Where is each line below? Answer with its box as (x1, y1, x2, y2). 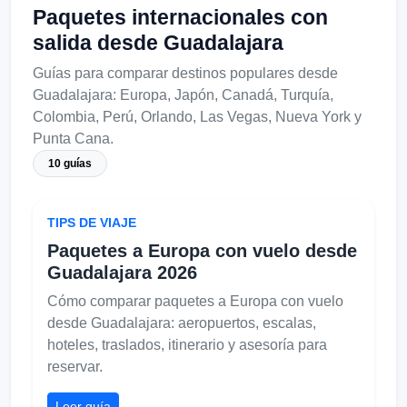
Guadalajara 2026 (47, 262, 197, 283)
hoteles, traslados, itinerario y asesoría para (47, 336, 327, 352)
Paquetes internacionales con (33, 5, 328, 29)
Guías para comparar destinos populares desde (33, 65, 338, 81)
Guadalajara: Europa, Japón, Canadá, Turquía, (33, 86, 333, 103)
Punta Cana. (33, 130, 114, 146)
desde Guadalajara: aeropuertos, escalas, (47, 314, 316, 331)
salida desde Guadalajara (33, 30, 283, 55)
